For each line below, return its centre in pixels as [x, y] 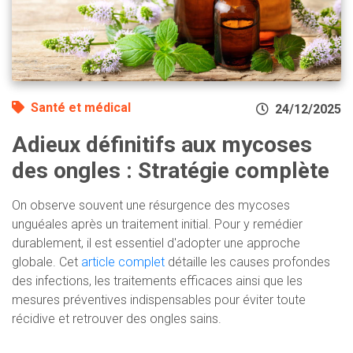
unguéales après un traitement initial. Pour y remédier [157, 225]
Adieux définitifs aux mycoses [162, 145]
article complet [123, 262]
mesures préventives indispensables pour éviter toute [159, 300]
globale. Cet [46, 262]
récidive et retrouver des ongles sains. [117, 319]
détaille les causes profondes [247, 262]
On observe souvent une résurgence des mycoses [151, 206]
